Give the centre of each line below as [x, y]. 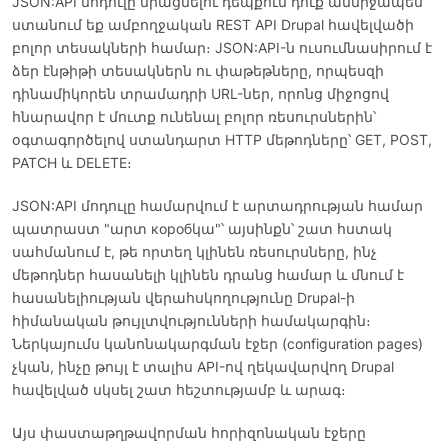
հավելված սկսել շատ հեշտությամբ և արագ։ [179, 389]
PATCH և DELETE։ [72, 162]
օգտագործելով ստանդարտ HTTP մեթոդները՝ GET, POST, [222, 139]
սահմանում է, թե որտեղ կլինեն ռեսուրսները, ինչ [194, 251]
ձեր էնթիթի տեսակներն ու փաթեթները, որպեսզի [198, 70]
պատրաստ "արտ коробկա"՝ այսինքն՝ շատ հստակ [202, 228]
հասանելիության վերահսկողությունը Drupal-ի [183, 297]
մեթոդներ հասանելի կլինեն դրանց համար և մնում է [208, 274]
